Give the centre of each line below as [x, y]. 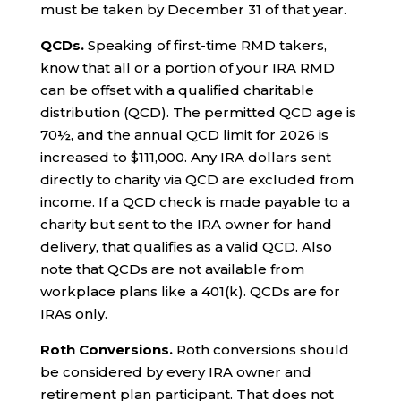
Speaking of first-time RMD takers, [205, 45]
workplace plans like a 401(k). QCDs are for [190, 291]
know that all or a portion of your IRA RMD [187, 67]
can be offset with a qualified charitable [177, 90]
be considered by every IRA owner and [175, 371]
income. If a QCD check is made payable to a [195, 201]
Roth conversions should [260, 349]
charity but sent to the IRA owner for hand [186, 224]
